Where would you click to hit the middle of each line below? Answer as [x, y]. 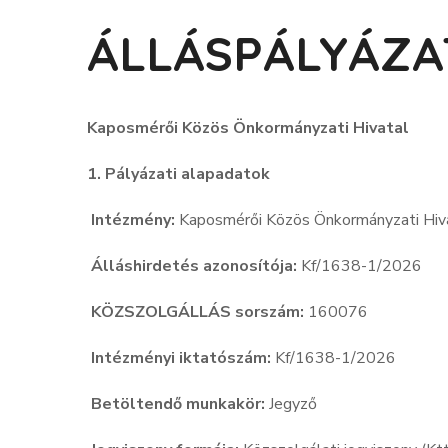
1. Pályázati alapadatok [178, 174]
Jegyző [295, 404]
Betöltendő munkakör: [178, 404]
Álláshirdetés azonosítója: [194, 266]
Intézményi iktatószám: [181, 358]
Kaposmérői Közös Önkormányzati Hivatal [248, 128]
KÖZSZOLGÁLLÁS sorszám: [197, 312]
